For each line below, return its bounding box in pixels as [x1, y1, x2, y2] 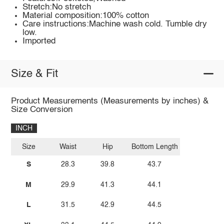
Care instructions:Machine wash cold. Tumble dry [22, 20, 207, 29]
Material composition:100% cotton [22, 11, 149, 20]
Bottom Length [131, 143, 178, 150]
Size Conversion [10, 105, 72, 114]
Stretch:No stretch [22, 3, 91, 12]
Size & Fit [10, 68, 58, 79]
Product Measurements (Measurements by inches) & [10, 97, 208, 106]
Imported [22, 37, 56, 46]
